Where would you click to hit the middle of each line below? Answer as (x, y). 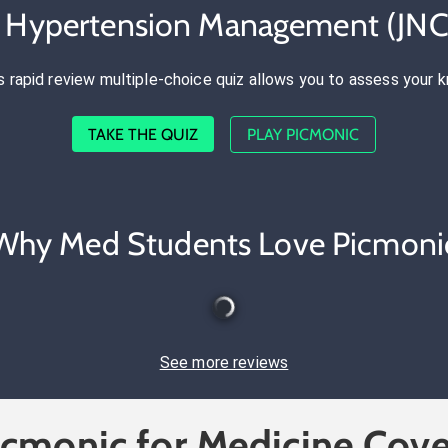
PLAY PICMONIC (303, 134)
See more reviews (224, 362)
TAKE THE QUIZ (143, 134)
